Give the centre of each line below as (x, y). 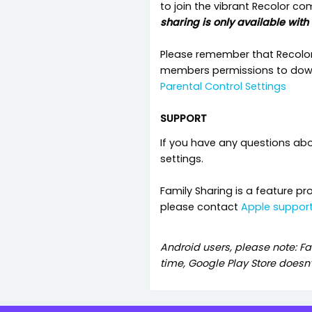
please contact (201, 207)
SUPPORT (184, 119)
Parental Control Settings (223, 87)
